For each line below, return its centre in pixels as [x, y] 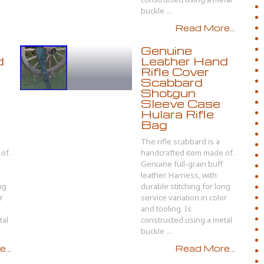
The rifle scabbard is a [180, 141]
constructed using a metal [187, 220]
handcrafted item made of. [188, 153]
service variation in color [184, 197]
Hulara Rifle [177, 114]
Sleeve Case [181, 103]
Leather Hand [184, 61]
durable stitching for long [186, 186]
